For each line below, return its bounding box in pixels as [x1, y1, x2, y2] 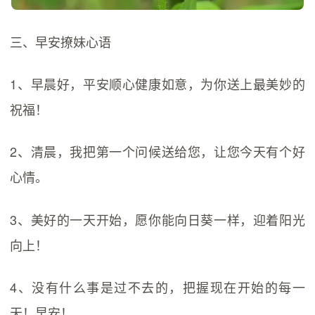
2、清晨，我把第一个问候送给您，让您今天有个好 [10, 142, 305, 161]
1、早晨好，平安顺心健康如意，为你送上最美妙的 [10, 75, 305, 94]
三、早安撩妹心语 [10, 32, 112, 51]
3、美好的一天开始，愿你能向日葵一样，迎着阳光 [10, 210, 305, 229]
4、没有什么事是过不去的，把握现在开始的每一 [10, 277, 305, 296]
